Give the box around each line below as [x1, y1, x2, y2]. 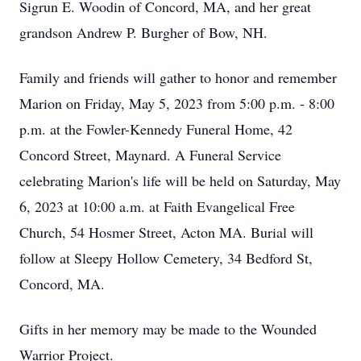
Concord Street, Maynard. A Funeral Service [19, 145, 281, 164]
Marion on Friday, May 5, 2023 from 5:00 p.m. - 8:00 [19, 93, 334, 113]
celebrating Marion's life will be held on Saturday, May [19, 171, 341, 190]
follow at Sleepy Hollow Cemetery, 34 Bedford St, [19, 248, 313, 268]
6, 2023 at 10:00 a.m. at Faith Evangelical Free [19, 197, 295, 216]
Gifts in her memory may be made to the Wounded [19, 319, 317, 338]
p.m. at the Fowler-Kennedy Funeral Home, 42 [19, 119, 293, 139]
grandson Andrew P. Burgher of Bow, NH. [19, 23, 268, 42]
